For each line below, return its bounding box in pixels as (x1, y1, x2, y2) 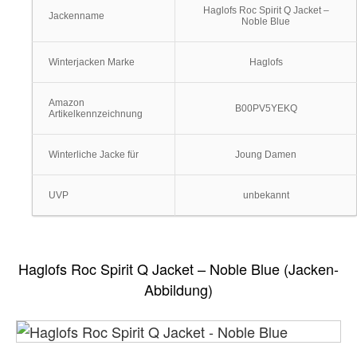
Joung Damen (235, 149, 296, 160)
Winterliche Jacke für (49, 149, 139, 160)
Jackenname (49, 10, 104, 22)
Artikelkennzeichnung (49, 108, 143, 120)
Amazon (49, 97, 84, 108)
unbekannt (242, 190, 289, 201)
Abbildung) (144, 279, 213, 300)
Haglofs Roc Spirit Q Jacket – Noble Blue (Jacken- (18, 258, 339, 279)
